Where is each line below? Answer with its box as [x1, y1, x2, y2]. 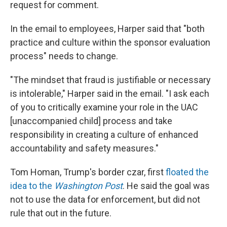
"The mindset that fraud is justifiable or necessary [10, 74, 211, 85]
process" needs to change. [10, 51, 118, 61]
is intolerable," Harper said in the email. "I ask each [10, 88, 209, 99]
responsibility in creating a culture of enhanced [10, 129, 198, 140]
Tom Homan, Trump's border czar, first [10, 167, 166, 177]
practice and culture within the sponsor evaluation [10, 37, 210, 48]
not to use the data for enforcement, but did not [10, 194, 200, 205]
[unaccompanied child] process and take [10, 116, 172, 126]
